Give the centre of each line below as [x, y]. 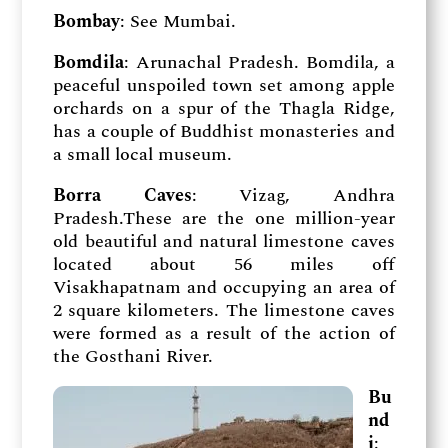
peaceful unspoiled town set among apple [224, 85]
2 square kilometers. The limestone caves [224, 310]
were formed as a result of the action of [224, 333]
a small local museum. [143, 154]
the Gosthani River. [133, 356]
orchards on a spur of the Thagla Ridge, [224, 108]
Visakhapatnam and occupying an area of [224, 287]
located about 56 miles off [224, 264]
